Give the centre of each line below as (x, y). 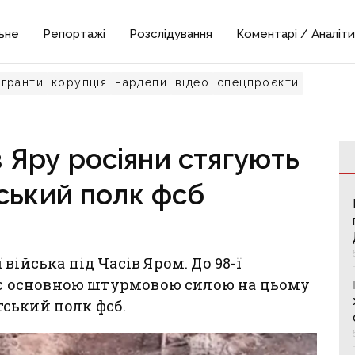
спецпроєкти (258, 82)
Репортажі (74, 34)
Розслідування (171, 34)
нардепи (141, 82)
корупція (80, 82)
